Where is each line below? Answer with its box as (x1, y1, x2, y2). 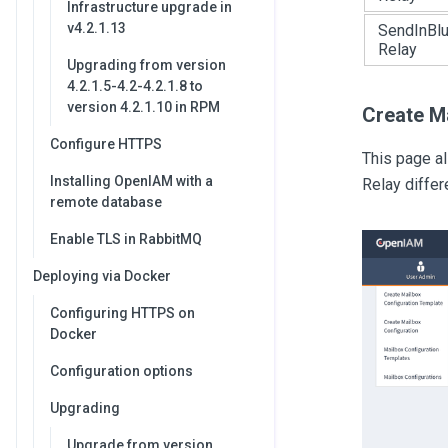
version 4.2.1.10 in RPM (67, 99, 220, 115)
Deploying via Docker (33, 268, 171, 284)
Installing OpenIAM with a (50, 173, 213, 189)
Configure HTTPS (50, 136, 162, 152)
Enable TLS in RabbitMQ (50, 231, 202, 247)
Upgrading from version (67, 57, 226, 73)
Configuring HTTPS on (50, 305, 195, 321)
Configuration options (50, 363, 193, 379)
